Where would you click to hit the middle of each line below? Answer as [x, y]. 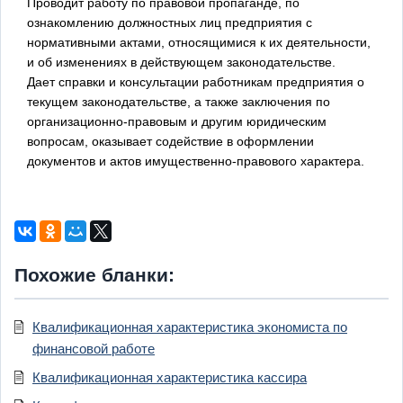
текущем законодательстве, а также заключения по [179, 101]
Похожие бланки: [94, 274]
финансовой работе [94, 348]
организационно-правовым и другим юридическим [177, 121]
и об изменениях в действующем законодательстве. [181, 62]
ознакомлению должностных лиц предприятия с [170, 22]
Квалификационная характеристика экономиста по [190, 327]
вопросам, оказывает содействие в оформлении [170, 141]
